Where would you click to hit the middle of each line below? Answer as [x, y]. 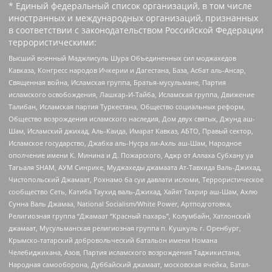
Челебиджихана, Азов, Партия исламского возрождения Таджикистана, [125, 252]
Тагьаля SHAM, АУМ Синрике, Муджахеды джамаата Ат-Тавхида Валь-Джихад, [135, 167]
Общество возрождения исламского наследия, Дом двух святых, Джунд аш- [132, 118]
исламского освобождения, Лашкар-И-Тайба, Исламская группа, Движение [131, 94]
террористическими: [53, 42]
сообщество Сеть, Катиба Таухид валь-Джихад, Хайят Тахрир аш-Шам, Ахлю [133, 191]
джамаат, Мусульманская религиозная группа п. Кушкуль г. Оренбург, [125, 228]
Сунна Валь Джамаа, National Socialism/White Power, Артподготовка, [120, 203]
